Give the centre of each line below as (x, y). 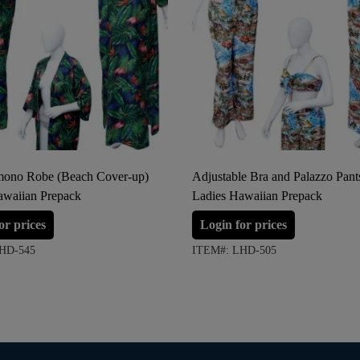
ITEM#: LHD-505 (234, 251)
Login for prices (243, 225)
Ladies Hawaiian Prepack (257, 196)
